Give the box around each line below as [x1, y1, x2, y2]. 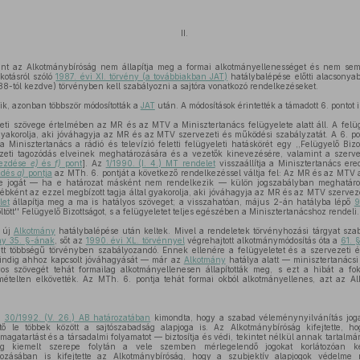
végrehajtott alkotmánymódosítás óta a [184, 235, 341, 245]
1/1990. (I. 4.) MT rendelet [105, 158, 215, 168]
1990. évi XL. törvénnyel [85, 235, 185, 245]
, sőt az [54, 235, 86, 245]
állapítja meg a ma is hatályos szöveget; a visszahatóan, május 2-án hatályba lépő [9, 197, 354, 207]
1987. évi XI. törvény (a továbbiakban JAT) [55, 72, 228, 81]
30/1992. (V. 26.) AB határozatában [4, 313, 151, 322]
